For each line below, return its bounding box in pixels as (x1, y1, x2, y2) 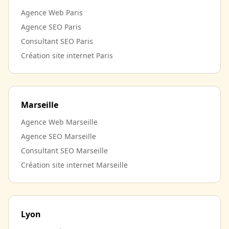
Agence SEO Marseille (21, 131, 96, 141)
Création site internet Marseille (21, 160, 128, 170)
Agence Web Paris (21, 8, 83, 17)
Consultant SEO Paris (21, 36, 93, 46)
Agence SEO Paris (21, 22, 81, 32)
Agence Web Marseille (21, 117, 98, 127)
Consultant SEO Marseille (21, 146, 108, 155)
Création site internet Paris (21, 51, 113, 60)
